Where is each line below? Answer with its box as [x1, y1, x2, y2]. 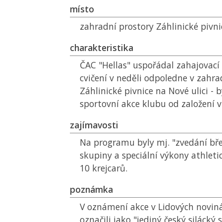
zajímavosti [70, 119, 118, 131]
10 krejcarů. [80, 162, 127, 174]
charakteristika [70, 42, 133, 54]
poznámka [70, 183, 113, 195]
